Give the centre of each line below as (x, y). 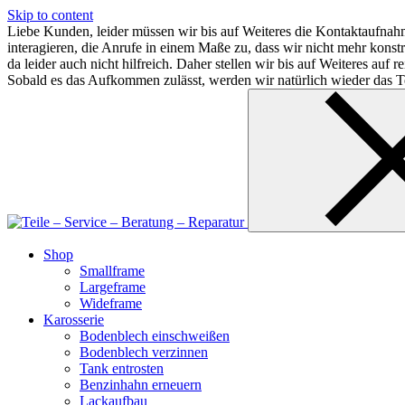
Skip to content (50, 15)
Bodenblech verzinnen (144, 352)
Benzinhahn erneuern (141, 385)
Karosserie (74, 320)
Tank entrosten (122, 368)
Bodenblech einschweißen (155, 336)
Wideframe (111, 303)
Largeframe (113, 287)
